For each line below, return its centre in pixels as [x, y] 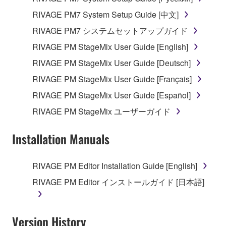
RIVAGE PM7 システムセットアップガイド [110, 31]
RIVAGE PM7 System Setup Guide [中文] [105, 15]
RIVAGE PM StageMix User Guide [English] [110, 47]
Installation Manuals [61, 139]
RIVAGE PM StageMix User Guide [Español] [111, 95]
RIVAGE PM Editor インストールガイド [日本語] [118, 182]
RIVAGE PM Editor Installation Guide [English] [115, 166]
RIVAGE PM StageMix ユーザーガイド [101, 111]
